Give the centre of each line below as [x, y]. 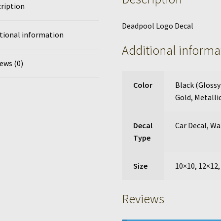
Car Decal [191, 126]
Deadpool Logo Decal [158, 25]
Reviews [143, 199]
